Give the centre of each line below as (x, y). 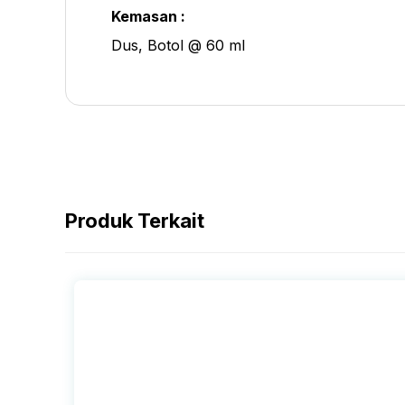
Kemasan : (148, 16)
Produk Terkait (135, 220)
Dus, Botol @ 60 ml (178, 45)
